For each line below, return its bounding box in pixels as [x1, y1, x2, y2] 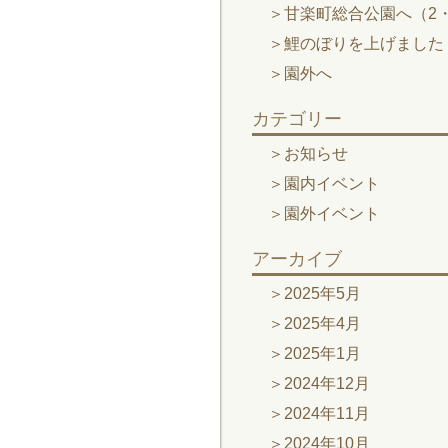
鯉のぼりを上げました [284, 35, 444, 52]
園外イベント [284, 205, 380, 222]
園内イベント [284, 175, 380, 192]
